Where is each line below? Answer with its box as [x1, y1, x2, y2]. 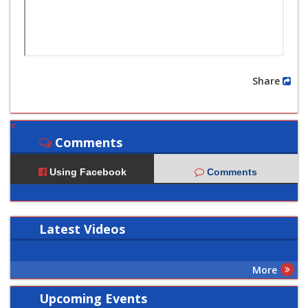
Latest [39, 220, 84, 237]
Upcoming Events [39, 289, 147, 307]
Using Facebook [46, 166, 126, 177]
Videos [84, 220, 125, 237]
